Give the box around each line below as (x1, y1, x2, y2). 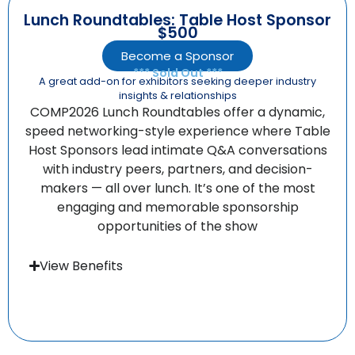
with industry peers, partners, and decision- (42, 159, 313, 178)
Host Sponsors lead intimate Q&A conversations (28, 140, 327, 159)
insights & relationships (118, 88, 237, 102)
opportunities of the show (97, 216, 258, 235)
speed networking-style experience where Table (25, 121, 330, 140)
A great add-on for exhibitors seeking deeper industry (39, 74, 316, 88)
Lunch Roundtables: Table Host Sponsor (24, 9, 331, 31)
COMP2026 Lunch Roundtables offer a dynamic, (30, 102, 325, 121)
